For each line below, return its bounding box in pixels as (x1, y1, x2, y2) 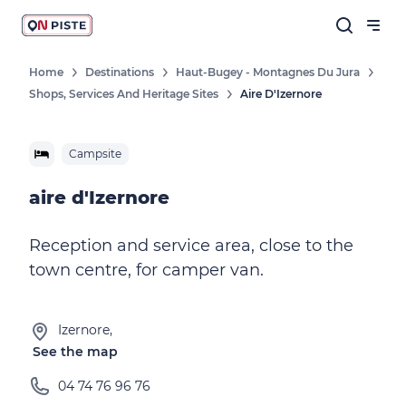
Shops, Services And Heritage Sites (29, 87, 218, 101)
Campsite (69, 147, 121, 160)
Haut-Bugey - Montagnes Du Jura (176, 65, 360, 79)
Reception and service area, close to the (29, 236, 353, 256)
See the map (33, 343, 118, 360)
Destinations (85, 65, 154, 79)
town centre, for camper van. (29, 260, 264, 280)
